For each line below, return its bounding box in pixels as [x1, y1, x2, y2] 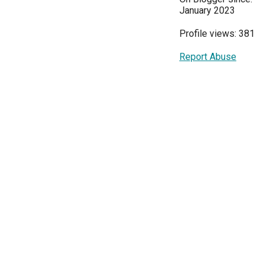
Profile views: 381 [179, 27, 255, 39]
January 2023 [179, 4, 235, 16]
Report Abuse [179, 50, 236, 62]
